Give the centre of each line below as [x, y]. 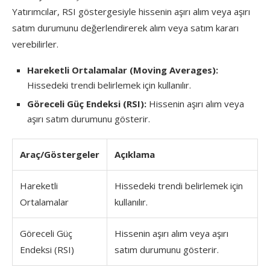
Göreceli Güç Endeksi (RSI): [87, 103]
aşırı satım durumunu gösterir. [89, 118]
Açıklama [135, 154]
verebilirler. [35, 44]
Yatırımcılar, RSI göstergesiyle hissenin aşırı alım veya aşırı [131, 11]
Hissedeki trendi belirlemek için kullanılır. [109, 85]
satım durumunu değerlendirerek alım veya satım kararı [125, 27]
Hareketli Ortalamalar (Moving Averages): [123, 70]
